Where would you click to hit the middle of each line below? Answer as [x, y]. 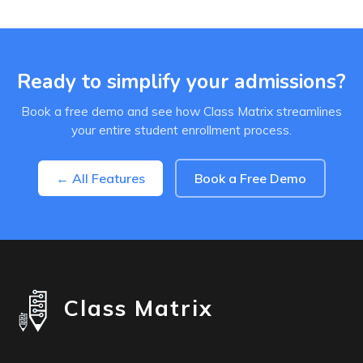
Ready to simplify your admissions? [181, 82]
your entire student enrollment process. [181, 130]
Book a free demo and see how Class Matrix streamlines [181, 111]
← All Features [100, 178]
